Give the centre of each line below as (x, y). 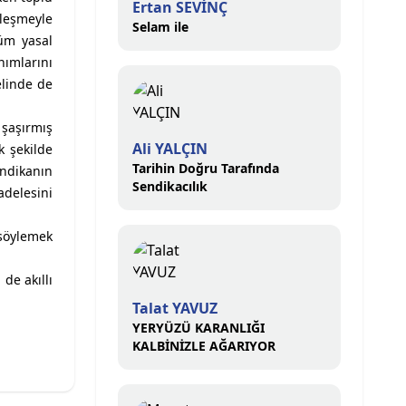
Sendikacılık (170, 186)
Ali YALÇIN (170, 149)
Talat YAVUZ (175, 308)
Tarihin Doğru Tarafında (206, 168)
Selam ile (160, 27)
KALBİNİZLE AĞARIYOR (204, 346)
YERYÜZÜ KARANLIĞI (198, 328)
